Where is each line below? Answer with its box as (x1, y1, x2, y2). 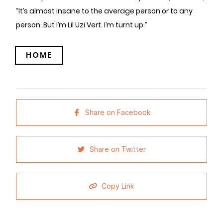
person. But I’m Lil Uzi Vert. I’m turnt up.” (16, 20, 147, 30)
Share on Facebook (85, 109, 151, 116)
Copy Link (102, 182, 134, 190)
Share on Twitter (90, 145, 146, 153)
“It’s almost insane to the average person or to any (16, 6, 193, 16)
